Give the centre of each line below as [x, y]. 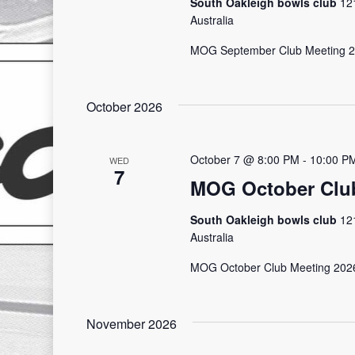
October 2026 [125, 107]
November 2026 [132, 324]
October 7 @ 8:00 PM [244, 159]
